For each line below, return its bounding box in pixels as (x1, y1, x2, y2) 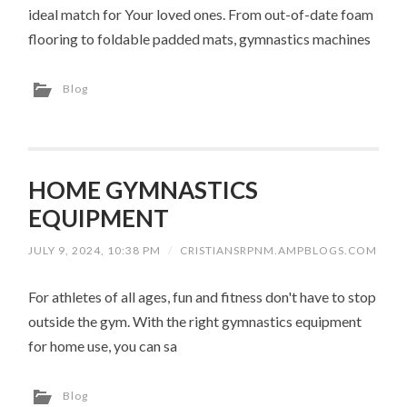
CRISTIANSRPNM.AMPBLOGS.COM (180, 243, 378, 257)
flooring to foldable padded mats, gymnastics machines (28, 29, 372, 47)
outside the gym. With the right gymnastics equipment (28, 312, 362, 330)
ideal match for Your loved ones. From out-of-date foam (28, 5, 374, 23)
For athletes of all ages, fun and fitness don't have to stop (28, 287, 377, 305)
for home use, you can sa (28, 336, 178, 354)
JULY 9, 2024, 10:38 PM (28, 243, 162, 257)
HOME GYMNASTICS (28, 174, 259, 204)
